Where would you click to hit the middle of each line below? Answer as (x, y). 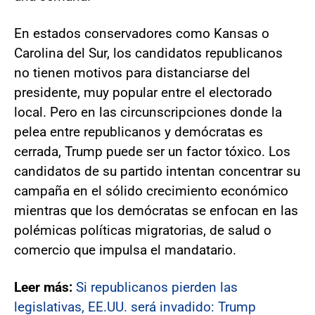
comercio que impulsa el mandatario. (125, 250)
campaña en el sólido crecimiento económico (151, 191)
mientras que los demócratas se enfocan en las (156, 210)
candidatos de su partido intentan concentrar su (157, 171)
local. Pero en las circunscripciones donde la (148, 112)
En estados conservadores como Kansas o (142, 33)
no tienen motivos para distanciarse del (132, 72)
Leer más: (45, 287)
